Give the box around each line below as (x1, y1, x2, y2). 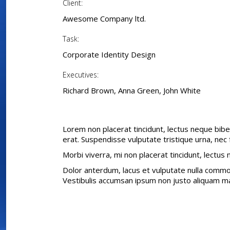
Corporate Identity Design (63, 49, 156, 60)
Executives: (63, 70, 99, 80)
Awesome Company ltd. (63, 13, 146, 24)
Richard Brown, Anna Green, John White (63, 85, 201, 96)
